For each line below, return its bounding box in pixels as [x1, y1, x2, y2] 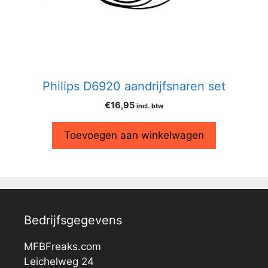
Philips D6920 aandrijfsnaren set [42, 78, 226, 93]
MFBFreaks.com [24, 240, 101, 252]
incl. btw [136, 101, 163, 110]
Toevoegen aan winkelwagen [64, 129, 204, 141]
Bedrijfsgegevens [24, 212, 122, 227]
